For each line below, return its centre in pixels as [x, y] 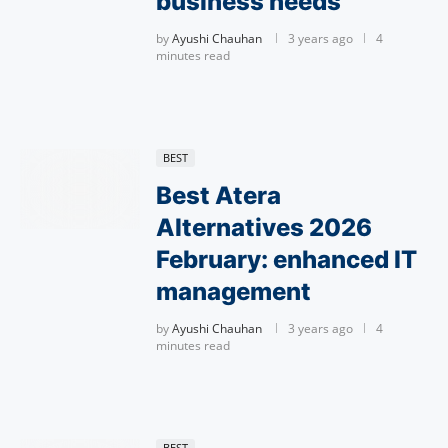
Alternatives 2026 [264, 227]
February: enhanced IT [286, 259]
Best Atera [218, 195]
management [233, 291]
